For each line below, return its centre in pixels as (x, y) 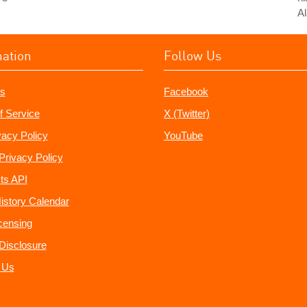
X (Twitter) (187, 113)
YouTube (183, 135)
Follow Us (193, 55)
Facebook (186, 91)
